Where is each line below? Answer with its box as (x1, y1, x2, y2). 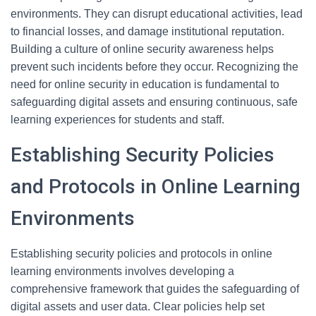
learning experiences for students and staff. (11, 114, 224, 126)
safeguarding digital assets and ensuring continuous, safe (11, 96, 298, 108)
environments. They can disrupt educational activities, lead (11, 8, 303, 20)
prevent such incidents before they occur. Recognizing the (11, 61, 298, 73)
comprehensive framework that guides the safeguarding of (11, 283, 299, 295)
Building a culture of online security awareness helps (11, 43, 274, 55)
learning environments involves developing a (11, 265, 234, 277)
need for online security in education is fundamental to (11, 78, 279, 90)
